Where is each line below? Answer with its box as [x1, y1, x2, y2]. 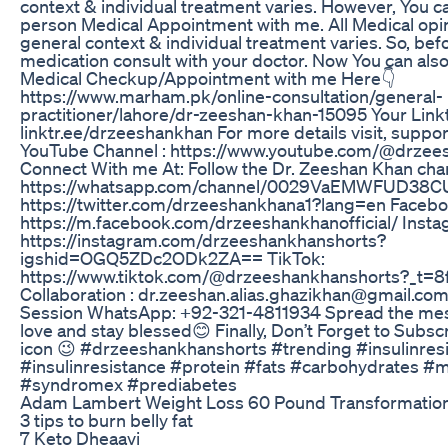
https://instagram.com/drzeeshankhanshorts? [20, 228, 386, 251]
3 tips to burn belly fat [20, 408, 193, 431]
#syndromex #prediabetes [20, 372, 237, 395]
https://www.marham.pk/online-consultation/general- [20, 84, 443, 107]
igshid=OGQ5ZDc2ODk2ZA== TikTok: [20, 246, 325, 269]
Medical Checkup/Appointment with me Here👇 [20, 66, 395, 89]
